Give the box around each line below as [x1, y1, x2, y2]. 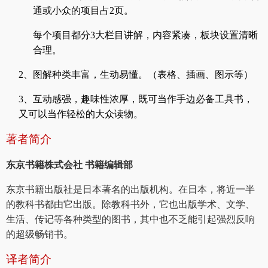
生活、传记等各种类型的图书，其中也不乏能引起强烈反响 [6, 214, 255, 225]
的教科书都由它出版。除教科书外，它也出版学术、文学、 [6, 199, 255, 210]
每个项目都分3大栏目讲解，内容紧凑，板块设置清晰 [33, 30, 258, 41]
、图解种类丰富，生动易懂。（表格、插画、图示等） [23, 69, 253, 80]
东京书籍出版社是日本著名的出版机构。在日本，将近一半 [6, 184, 255, 195]
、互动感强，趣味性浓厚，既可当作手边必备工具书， [23, 94, 253, 105]
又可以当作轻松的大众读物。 [19, 109, 143, 120]
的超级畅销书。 [6, 229, 73, 240]
